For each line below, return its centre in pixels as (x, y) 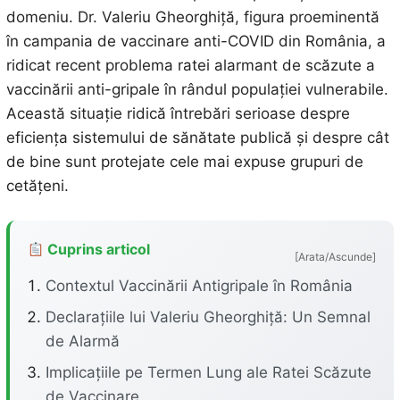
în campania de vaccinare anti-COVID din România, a (196, 41)
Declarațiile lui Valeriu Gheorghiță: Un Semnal (208, 317)
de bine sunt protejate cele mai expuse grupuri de (184, 162)
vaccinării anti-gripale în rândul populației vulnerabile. (197, 89)
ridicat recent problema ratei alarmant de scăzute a (190, 65)
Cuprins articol (96, 249)
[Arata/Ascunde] (336, 256)
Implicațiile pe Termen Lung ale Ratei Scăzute (208, 372)
